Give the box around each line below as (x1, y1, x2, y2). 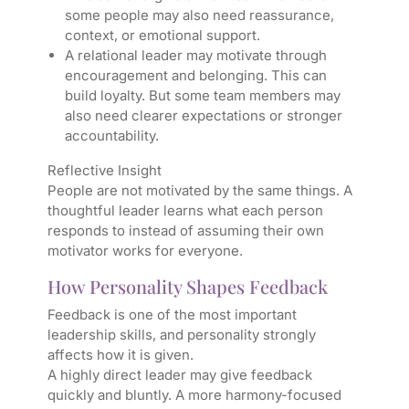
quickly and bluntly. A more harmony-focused (47, 386, 341, 404)
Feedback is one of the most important (47, 306, 297, 324)
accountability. (64, 127, 159, 145)
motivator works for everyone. (47, 242, 243, 260)
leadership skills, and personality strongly (47, 326, 316, 344)
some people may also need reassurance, (64, 6, 334, 25)
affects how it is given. (47, 346, 194, 364)
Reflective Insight (47, 162, 162, 180)
